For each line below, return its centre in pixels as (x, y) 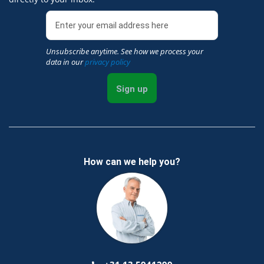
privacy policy (107, 62)
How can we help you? (132, 161)
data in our (65, 62)
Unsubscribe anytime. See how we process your (124, 51)
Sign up (132, 89)
